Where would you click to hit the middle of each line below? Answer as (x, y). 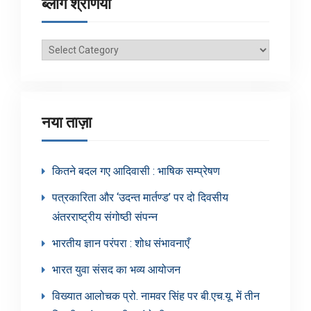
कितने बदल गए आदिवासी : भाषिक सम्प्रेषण (136, 171)
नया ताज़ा (67, 123)
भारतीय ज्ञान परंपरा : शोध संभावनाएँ (121, 244)
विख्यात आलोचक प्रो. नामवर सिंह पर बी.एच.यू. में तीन (156, 296)
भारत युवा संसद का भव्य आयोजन (116, 270)
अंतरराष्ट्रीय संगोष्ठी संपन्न (105, 217)
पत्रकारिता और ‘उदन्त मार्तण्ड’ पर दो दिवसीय (140, 198)
